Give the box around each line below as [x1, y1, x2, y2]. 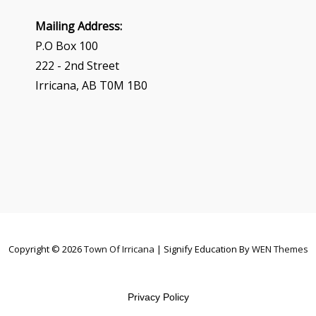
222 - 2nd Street [35, 57, 119, 73]
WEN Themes [251, 242, 308, 255]
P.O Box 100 [35, 37, 98, 54]
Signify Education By [163, 242, 252, 255]
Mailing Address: [35, 18, 122, 34]
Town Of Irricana [83, 242, 154, 255]
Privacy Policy [127, 291, 189, 303]
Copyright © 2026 [8, 242, 84, 255]
